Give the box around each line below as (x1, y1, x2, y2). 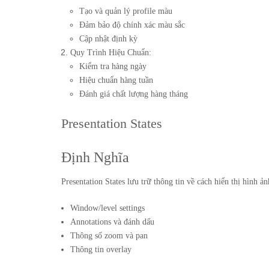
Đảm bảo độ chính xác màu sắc (79, 20, 185, 29)
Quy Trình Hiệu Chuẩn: (70, 48, 151, 57)
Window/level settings (70, 204, 145, 213)
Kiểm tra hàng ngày (79, 62, 147, 71)
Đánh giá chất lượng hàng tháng (79, 89, 188, 98)
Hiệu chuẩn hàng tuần (79, 76, 153, 85)
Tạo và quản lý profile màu (79, 7, 172, 16)
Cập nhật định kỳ (79, 34, 138, 43)
